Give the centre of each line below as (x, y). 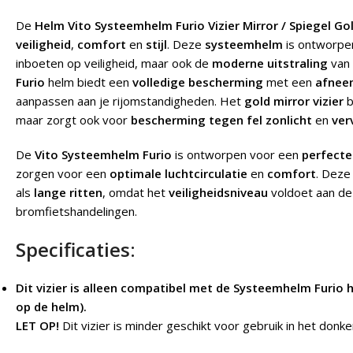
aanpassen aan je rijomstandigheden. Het (130, 101)
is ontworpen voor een (237, 155)
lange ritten (68, 193)
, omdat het (136, 193)
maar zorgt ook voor (73, 120)
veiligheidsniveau (218, 193)
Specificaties (73, 250)
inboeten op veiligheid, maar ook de (114, 63)
